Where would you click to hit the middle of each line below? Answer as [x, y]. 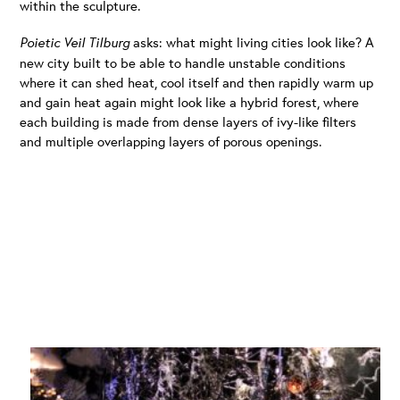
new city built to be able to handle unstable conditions [183, 62]
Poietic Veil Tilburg [77, 42]
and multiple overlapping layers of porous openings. [171, 141]
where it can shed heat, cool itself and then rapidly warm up [197, 82]
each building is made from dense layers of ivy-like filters [188, 121]
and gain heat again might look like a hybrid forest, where [190, 101]
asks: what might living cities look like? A [254, 42]
